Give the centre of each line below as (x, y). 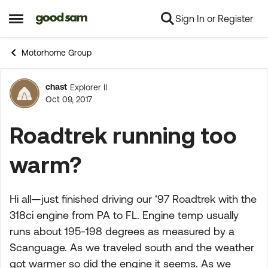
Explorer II (89, 87)
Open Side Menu (49, 23)
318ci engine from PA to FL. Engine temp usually (124, 215)
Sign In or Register (214, 19)
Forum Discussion (114, 100)
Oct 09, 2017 (69, 99)
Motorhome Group (57, 53)
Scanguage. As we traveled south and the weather (132, 247)
